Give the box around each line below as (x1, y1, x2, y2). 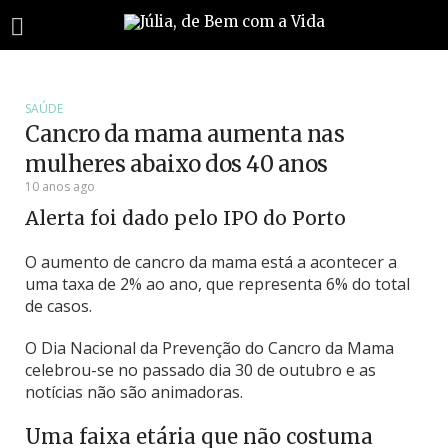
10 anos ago (25, 178, 95, 195)
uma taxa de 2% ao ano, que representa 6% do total (25, 273, 410, 295)
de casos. (25, 295, 92, 317)
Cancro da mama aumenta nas (25, 120, 344, 148)
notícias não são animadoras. (25, 381, 243, 403)
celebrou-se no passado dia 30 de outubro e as (25, 359, 376, 381)
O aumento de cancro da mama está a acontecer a (25, 251, 397, 273)
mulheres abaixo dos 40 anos (25, 150, 328, 178)
